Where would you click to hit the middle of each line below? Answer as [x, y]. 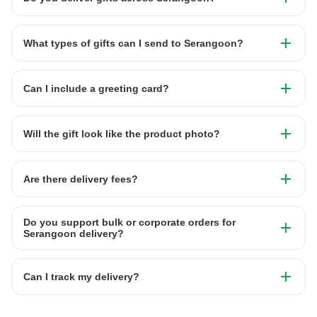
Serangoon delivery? [74, 234]
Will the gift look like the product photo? [122, 134]
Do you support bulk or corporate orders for [129, 222]
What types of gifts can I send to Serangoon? [133, 43]
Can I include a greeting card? [96, 88]
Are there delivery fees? [81, 179]
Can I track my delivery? [81, 277]
